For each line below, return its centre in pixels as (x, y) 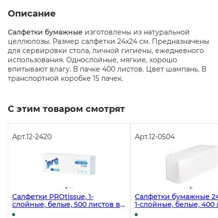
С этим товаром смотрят (66, 109)
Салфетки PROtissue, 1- (53, 197)
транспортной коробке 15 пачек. (65, 78)
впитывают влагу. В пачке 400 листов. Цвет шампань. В (107, 69)
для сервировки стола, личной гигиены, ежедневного (106, 51)
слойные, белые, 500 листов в (66, 204)
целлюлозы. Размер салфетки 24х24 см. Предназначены (109, 41)
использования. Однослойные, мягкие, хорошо (92, 60)
